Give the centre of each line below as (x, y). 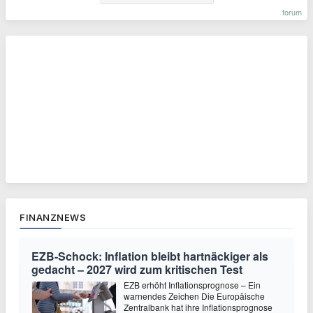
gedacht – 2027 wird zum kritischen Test (137, 269)
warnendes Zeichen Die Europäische (194, 296)
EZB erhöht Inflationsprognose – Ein (192, 284)
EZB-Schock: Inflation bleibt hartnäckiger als (150, 256)
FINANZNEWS (53, 217)
